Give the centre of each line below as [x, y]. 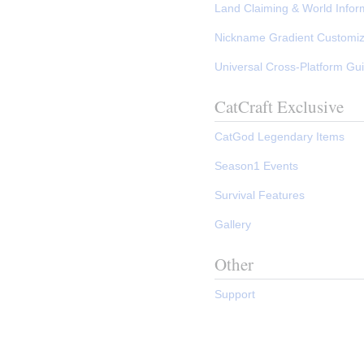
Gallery [233, 224]
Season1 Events [257, 165]
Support [235, 294]
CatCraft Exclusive [279, 107]
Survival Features [260, 195]
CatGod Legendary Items [280, 136]
